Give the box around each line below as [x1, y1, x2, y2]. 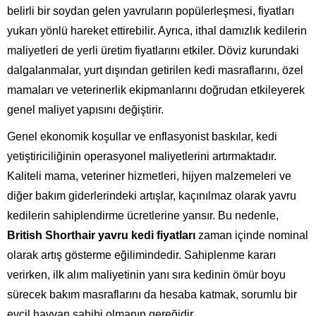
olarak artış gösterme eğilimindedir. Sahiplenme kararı [7, 248, 276, 261]
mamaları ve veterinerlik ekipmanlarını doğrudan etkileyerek [7, 83, 305, 96]
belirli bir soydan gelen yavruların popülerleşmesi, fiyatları [7, 4, 294, 17]
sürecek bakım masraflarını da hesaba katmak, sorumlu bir [7, 288, 297, 300]
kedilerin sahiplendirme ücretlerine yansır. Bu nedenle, [7, 209, 279, 221]
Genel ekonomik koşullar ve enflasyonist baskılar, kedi [7, 130, 277, 142]
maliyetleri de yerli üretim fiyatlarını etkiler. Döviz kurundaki [7, 44, 299, 56]
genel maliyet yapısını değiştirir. [7, 103, 164, 116]
